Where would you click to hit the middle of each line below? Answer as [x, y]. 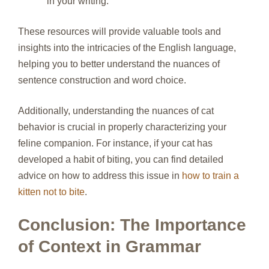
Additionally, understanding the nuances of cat [116, 110]
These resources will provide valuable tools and [119, 31]
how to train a [210, 175]
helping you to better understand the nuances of [119, 64]
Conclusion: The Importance [132, 225]
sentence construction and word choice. [102, 80]
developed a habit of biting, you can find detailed [121, 159]
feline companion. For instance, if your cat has [115, 143]
